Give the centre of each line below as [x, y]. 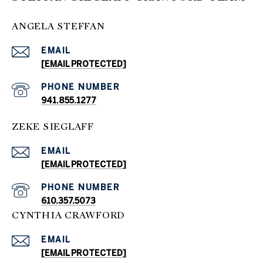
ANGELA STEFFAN [58, 26]
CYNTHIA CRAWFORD [68, 215]
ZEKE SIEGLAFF [53, 127]
